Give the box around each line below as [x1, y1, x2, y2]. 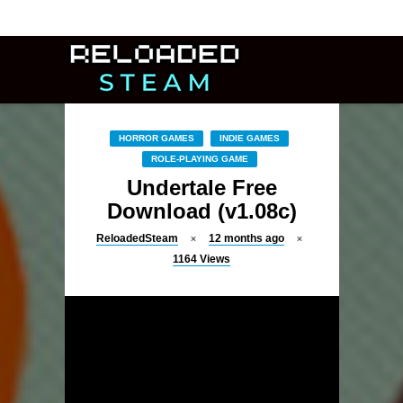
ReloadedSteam [96, 232, 178, 245]
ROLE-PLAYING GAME [150, 154, 248, 164]
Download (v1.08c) [106, 199, 297, 223]
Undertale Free [126, 175, 277, 200]
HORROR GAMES [119, 133, 194, 143]
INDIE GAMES [219, 133, 280, 143]
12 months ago [209, 232, 284, 245]
